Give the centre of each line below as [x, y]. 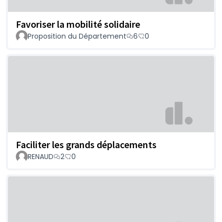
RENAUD [41, 156]
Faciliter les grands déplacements [86, 144]
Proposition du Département [77, 36]
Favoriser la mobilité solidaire [78, 24]
